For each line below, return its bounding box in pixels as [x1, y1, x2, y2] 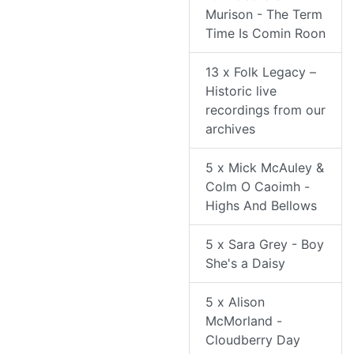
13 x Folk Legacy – [205, 64, 316, 81]
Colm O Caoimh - [205, 179, 310, 195]
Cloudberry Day [205, 332, 300, 348]
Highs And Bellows [205, 198, 317, 214]
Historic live [205, 83, 277, 100]
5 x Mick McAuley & [205, 160, 324, 176]
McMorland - [205, 313, 282, 330]
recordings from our [205, 102, 326, 119]
